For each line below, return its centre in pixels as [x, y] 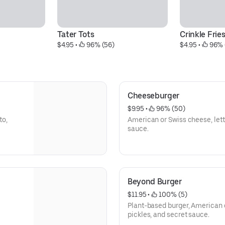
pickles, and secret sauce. [168, 214]
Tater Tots [76, 34]
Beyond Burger [155, 182]
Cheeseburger [154, 96]
